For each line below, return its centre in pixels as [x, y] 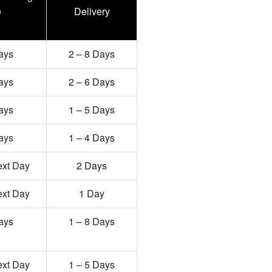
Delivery [92, 11]
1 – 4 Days [92, 138]
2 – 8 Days [92, 54]
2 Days [92, 165]
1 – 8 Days [92, 221]
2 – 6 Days [92, 82]
